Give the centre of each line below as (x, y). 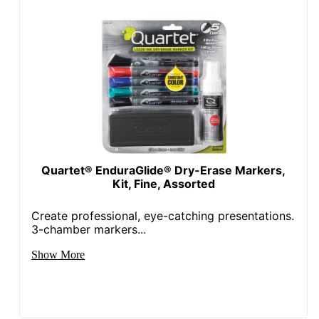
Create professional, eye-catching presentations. (163, 215)
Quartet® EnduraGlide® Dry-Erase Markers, (164, 170)
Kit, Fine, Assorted (163, 183)
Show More (58, 254)
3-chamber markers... (89, 229)
